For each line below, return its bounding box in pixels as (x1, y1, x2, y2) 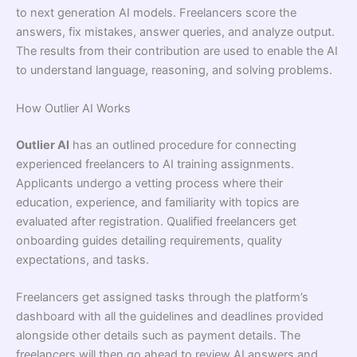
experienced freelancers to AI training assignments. (16, 156, 294, 171)
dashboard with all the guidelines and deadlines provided (16, 309, 324, 324)
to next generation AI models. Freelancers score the (16, 6, 296, 21)
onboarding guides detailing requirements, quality (16, 233, 282, 248)
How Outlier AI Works (16, 100, 131, 116)
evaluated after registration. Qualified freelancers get (16, 214, 296, 229)
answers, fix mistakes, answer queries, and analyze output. (16, 25, 335, 40)
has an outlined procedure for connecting (69, 137, 296, 152)
